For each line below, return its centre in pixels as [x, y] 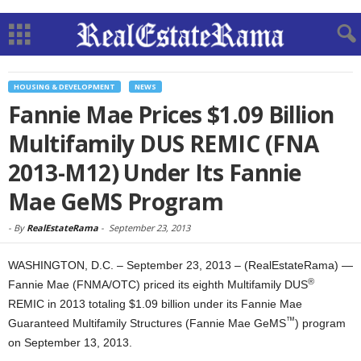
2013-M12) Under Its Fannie [155, 172]
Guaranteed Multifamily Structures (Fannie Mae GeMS [147, 323]
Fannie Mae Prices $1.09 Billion [171, 114]
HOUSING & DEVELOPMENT [64, 87]
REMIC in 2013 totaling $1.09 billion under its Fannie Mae [155, 304]
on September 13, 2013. [70, 342]
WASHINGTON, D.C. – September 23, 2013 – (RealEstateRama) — [180, 265]
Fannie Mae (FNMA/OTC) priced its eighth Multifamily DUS [158, 284]
